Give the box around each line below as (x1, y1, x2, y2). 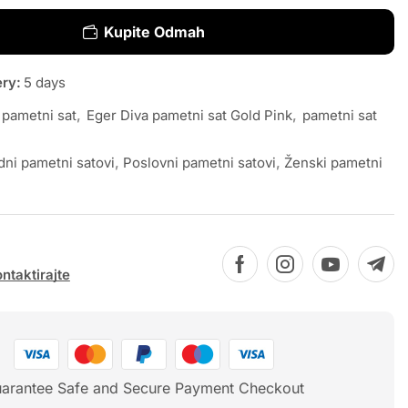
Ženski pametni (283, 154, 382, 172)
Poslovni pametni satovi (122, 154, 276, 172)
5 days (23, 74, 66, 92)
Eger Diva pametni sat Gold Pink (86, 107, 292, 125)
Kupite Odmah (103, 23, 205, 42)
